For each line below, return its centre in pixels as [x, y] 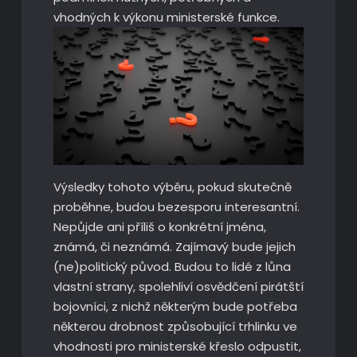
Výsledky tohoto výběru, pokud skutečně [172, 186]
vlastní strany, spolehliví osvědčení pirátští [178, 286]
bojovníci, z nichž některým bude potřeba [175, 306]
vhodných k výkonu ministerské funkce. [166, 17]
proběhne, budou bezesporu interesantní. [176, 206]
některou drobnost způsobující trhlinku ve [175, 326]
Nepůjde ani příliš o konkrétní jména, [159, 226]
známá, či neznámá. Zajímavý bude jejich [174, 246]
